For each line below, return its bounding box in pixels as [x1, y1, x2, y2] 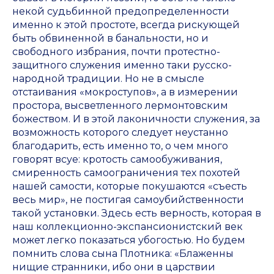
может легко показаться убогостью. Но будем [12, 234, 245, 246]
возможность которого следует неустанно [12, 127, 228, 139]
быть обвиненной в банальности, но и [12, 32, 209, 45]
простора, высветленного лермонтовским [12, 100, 228, 112]
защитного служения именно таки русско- [12, 59, 232, 72]
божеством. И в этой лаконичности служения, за [12, 113, 260, 125]
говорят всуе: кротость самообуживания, [12, 154, 222, 166]
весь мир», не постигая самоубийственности [12, 194, 244, 206]
